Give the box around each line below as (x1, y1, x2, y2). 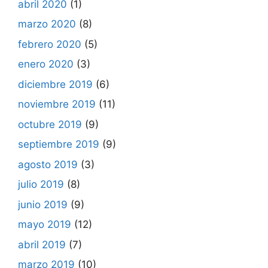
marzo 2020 (18, 18, 76, 30)
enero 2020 (18, 58, 74, 70)
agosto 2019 (18, 158, 78, 170)
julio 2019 (18, 178, 64, 190)
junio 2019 (18, 198, 68, 211)
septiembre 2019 (18, 138, 99, 150)
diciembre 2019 (18, 78, 93, 90)
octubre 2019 (18, 118, 82, 130)
